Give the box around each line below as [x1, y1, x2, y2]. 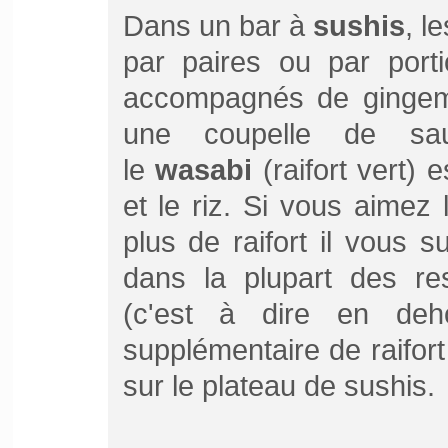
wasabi [155, 153, 253, 186]
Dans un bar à [122, 9, 313, 42]
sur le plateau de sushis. [122, 369, 435, 402]
